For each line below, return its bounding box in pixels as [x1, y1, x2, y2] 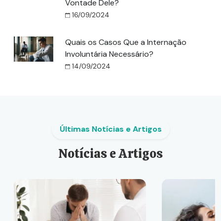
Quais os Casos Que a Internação [65, 37, 186, 47]
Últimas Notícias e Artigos [59, 124, 162, 134]
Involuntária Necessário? [65, 49, 153, 59]
